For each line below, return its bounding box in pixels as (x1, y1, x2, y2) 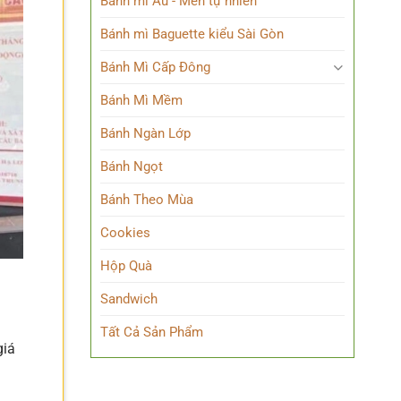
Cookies (100, 225, 150, 241)
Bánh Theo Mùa (100, 192, 193, 208)
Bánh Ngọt (100, 158, 163, 175)
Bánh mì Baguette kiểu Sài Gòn (100, 26, 284, 42)
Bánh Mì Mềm (100, 92, 183, 108)
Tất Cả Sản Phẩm (100, 324, 203, 340)
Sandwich (100, 291, 158, 307)
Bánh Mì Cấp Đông (100, 59, 210, 75)
